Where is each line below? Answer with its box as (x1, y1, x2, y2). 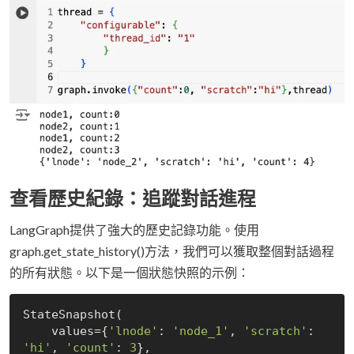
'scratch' (243, 324, 307, 339)
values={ (51, 324, 108, 339)
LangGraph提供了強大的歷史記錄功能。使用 (9, 221, 259, 237)
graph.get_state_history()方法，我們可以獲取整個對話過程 (9, 243, 334, 258)
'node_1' (171, 324, 229, 339)
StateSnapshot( (22, 307, 122, 322)
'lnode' (107, 324, 158, 339)
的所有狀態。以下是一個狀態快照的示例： (9, 264, 250, 280)
